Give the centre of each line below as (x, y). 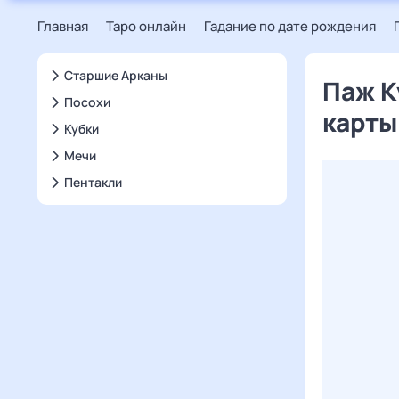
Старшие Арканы (116, 75)
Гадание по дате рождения (290, 26)
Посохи (87, 102)
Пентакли (93, 182)
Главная (63, 26)
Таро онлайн (146, 26)
